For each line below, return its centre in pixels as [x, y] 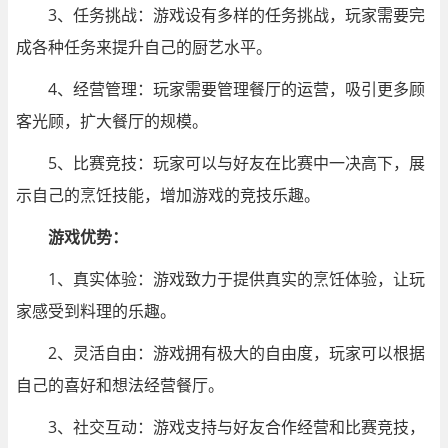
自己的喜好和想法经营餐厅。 [120, 384]
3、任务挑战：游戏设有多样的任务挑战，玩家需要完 [236, 14]
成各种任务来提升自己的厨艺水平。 [144, 46]
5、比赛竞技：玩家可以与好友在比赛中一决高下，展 [236, 162]
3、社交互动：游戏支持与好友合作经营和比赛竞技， [236, 426]
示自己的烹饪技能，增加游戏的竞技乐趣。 [168, 194]
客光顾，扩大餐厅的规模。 [112, 120]
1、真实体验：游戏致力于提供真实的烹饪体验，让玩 [236, 278]
